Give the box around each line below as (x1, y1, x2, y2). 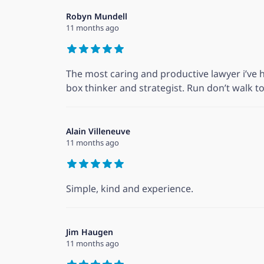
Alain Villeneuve (66, 126, 130, 137)
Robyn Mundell (66, 11, 127, 22)
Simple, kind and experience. (66, 182, 193, 196)
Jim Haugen (66, 226, 113, 238)
